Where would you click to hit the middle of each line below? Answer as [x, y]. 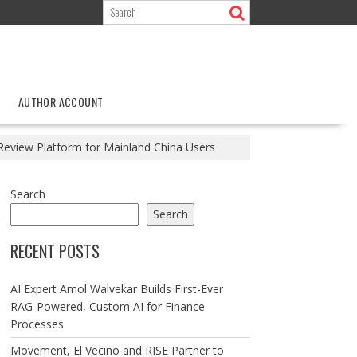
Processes [37, 324]
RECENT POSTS [55, 251]
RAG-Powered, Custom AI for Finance [107, 306]
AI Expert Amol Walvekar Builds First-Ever [116, 289]
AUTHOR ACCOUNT [61, 102]
